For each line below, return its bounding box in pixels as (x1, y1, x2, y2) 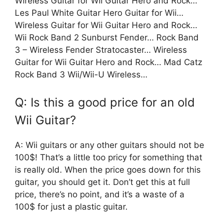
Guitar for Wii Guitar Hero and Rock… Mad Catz (15, 57, 202, 68)
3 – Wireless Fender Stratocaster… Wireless (15, 45, 187, 55)
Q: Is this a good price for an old (15, 95, 195, 110)
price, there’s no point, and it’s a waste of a (15, 189, 184, 199)
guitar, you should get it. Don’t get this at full (15, 177, 190, 187)
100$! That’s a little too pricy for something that (15, 152, 202, 162)
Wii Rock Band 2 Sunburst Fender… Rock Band (15, 33, 199, 43)
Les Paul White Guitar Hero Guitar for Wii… (15, 8, 184, 18)
